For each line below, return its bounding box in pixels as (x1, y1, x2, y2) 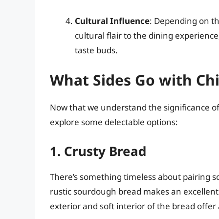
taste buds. (75, 44, 118, 56)
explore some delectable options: (50, 116, 178, 128)
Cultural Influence (75, 15, 150, 26)
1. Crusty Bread (50, 142, 146, 160)
